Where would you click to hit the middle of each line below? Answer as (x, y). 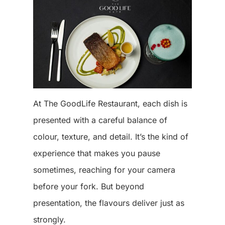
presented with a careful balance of (100, 120)
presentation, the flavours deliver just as (108, 203)
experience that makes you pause (96, 153)
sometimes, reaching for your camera (104, 170)
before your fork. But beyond (88, 187)
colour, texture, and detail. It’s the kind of (110, 137)
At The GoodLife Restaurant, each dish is (110, 104)
